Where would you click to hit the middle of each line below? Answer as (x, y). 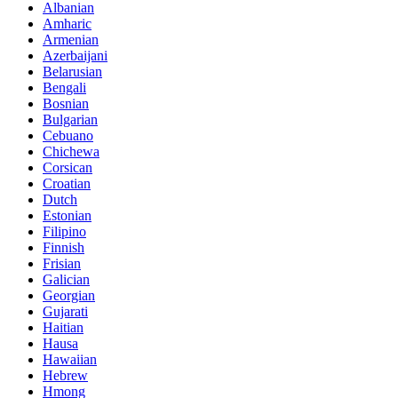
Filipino (64, 231)
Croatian (67, 183)
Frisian (62, 263)
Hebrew (65, 375)
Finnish (64, 247)
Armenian (71, 39)
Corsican (68, 167)
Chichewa (71, 151)
